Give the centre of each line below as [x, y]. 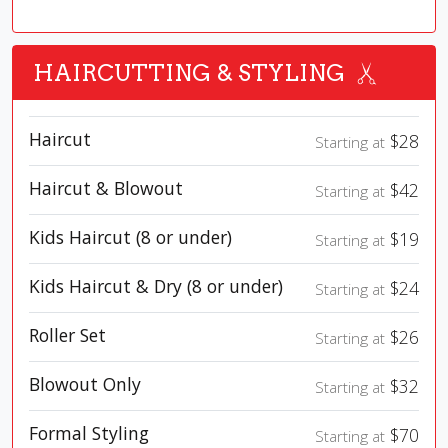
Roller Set [67, 335]
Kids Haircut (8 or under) [130, 237]
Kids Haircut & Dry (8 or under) [156, 286]
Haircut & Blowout [106, 188]
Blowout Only [85, 384]
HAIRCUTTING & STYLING [189, 73]
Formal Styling [89, 433]
